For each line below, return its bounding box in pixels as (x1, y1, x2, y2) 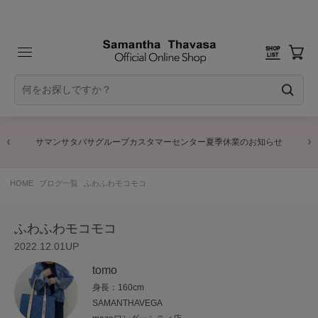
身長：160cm (92, 283, 145, 293)
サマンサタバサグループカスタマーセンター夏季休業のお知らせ (35, 137, 283, 147)
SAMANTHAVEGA (92, 298, 163, 309)
